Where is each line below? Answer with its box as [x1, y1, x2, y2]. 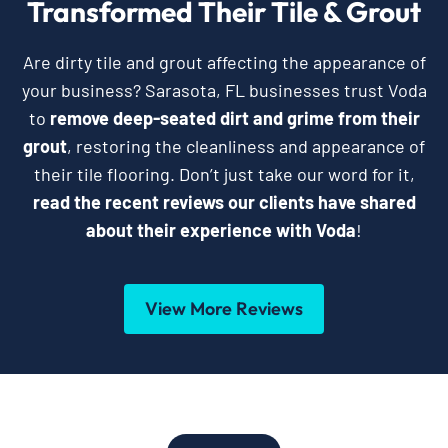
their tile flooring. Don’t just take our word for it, [33, 162, 415, 185]
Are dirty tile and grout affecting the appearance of [22, 50, 426, 73]
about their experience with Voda [86, 218, 356, 241]
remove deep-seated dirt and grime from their [49, 106, 420, 129]
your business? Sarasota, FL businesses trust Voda [21, 78, 427, 101]
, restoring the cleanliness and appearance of [67, 134, 425, 157]
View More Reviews [145, 296, 303, 320]
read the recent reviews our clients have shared [32, 190, 416, 213]
